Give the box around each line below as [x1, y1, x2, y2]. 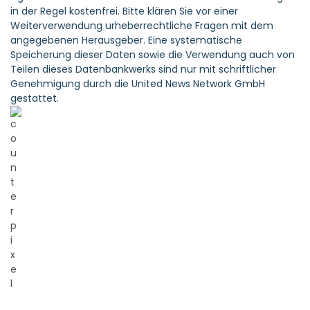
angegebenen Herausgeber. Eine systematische [10, 33, 242, 48]
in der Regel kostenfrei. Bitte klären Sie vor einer [10, 4, 238, 19]
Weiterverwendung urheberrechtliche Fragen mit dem [10, 19, 273, 33]
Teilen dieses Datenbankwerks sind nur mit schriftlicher [10, 62, 276, 77]
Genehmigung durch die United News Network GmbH [10, 77, 265, 91]
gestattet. [10, 91, 59, 106]
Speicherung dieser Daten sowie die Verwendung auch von [10, 48, 295, 62]
